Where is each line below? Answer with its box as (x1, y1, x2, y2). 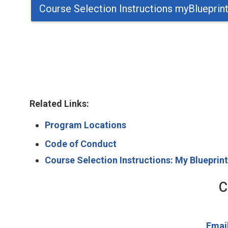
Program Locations (45, 119, 127, 130)
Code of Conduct (45, 138, 117, 149)
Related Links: (30, 98, 90, 109)
